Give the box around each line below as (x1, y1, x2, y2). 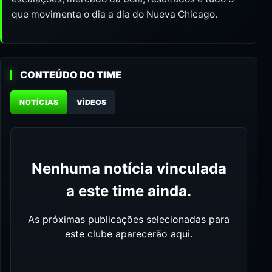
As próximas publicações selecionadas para (28, 213, 229, 226)
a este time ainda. (66, 182, 191, 200)
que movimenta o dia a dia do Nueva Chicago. (12, 8, 217, 20)
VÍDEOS (76, 98, 106, 107)
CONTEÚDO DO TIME (20, 69, 121, 81)
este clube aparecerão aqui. (65, 228, 192, 240)
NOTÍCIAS (19, 98, 58, 107)
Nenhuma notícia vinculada (31, 160, 226, 178)
